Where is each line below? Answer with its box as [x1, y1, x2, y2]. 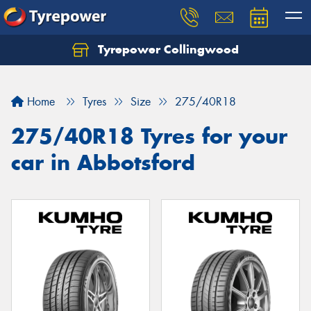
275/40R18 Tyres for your [11, 123, 287, 149]
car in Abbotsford [11, 149, 195, 176]
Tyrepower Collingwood [94, 42, 239, 57]
